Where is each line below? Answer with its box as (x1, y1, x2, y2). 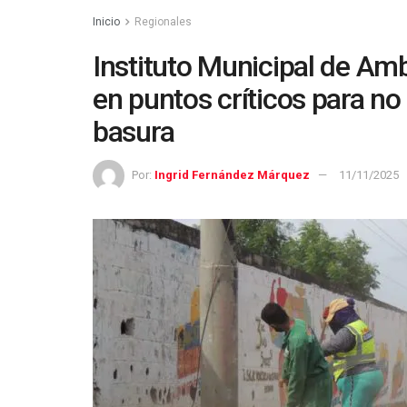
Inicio (93, 15, 120, 28)
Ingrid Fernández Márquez (154, 167, 310, 182)
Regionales (134, 15, 192, 28)
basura (93, 114, 174, 149)
